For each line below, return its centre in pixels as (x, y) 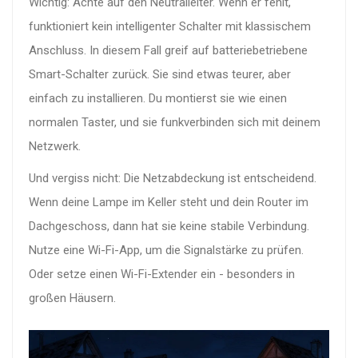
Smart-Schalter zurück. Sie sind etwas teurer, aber (160, 74)
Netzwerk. (55, 146)
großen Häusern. (72, 298)
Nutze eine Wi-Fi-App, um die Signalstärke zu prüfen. (166, 250)
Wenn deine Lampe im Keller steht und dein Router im (169, 202)
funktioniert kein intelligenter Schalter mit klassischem (170, 26)
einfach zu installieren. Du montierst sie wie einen (158, 98)
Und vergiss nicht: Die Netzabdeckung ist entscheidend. (173, 178)
